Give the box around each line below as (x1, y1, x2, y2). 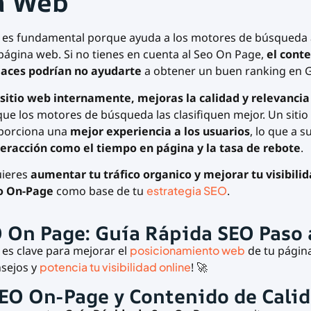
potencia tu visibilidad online (39, 260, 191, 275)
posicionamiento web (129, 243, 245, 258)
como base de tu (56, 183, 146, 199)
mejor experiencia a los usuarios (69, 123, 250, 139)
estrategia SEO (146, 183, 227, 198)
